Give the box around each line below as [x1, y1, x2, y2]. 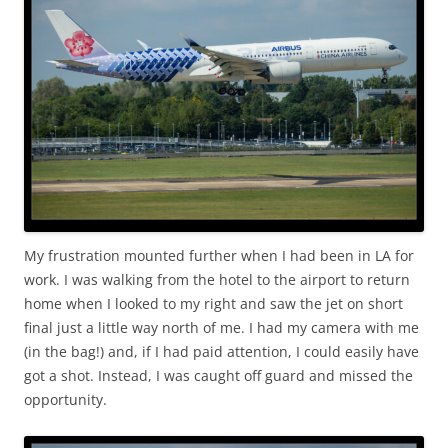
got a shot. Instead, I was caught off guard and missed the [24, 365, 413, 385]
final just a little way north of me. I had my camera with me [24, 317, 419, 337]
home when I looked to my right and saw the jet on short [24, 293, 403, 313]
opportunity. [24, 389, 107, 409]
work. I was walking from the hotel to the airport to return [24, 269, 410, 289]
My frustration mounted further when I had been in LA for [24, 245, 414, 265]
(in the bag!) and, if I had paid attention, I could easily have [24, 341, 419, 361]
